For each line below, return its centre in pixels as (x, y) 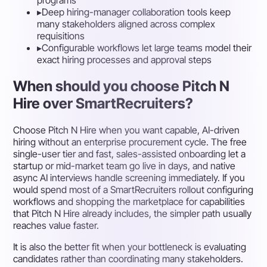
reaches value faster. (56, 226)
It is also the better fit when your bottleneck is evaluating (130, 247)
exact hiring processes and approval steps (125, 60)
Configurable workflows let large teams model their (147, 48)
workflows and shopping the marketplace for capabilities (129, 202)
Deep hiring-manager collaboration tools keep (136, 12)
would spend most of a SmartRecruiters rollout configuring (133, 190)
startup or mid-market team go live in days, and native (125, 166)
